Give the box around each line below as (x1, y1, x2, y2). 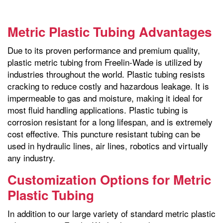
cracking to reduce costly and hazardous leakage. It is (7, 80, 209, 93)
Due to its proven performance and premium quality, (7, 44, 200, 57)
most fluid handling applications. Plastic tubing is (7, 104, 188, 116)
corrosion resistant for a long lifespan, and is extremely (7, 115, 213, 128)
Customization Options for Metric (7, 170, 211, 189)
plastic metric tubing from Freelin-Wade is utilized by (7, 56, 203, 69)
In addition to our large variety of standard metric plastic (7, 207, 216, 220)
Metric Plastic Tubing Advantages (7, 22, 212, 41)
